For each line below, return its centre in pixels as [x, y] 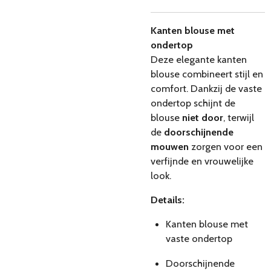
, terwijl [239, 117]
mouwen [170, 146]
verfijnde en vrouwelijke [202, 161]
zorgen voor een [226, 146]
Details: [168, 200]
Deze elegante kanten [199, 59]
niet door [203, 117]
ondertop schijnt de [193, 103]
